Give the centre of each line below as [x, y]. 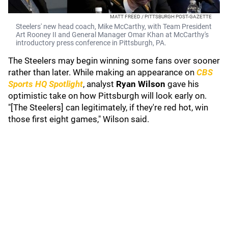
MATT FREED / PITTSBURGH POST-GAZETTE [161, 17]
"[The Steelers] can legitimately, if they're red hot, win [108, 107]
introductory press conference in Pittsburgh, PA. [91, 43]
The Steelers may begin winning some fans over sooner [114, 61]
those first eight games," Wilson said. [79, 119]
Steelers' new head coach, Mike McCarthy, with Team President [114, 26]
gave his [182, 84]
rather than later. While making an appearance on [102, 72]
